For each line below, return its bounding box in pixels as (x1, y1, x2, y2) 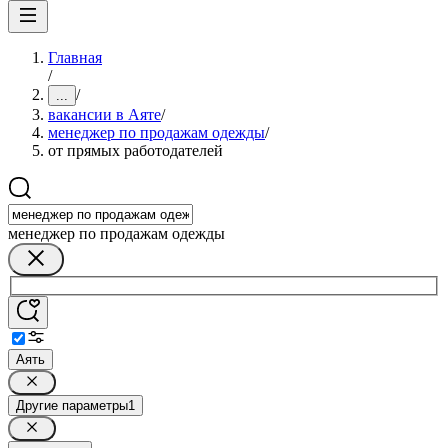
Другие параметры (16, 397, 128, 413)
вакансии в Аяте (48, 106, 161, 123)
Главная (48, 49, 102, 66)
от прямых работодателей (48, 142, 223, 159)
